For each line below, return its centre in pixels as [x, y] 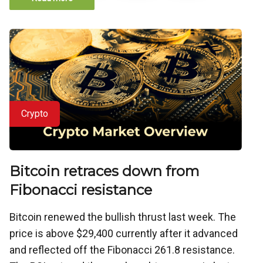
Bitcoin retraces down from [104, 171]
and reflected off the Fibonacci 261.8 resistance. [122, 250]
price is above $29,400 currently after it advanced [124, 234]
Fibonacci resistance [81, 190]
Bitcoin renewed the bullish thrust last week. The [123, 217]
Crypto [35, 114]
